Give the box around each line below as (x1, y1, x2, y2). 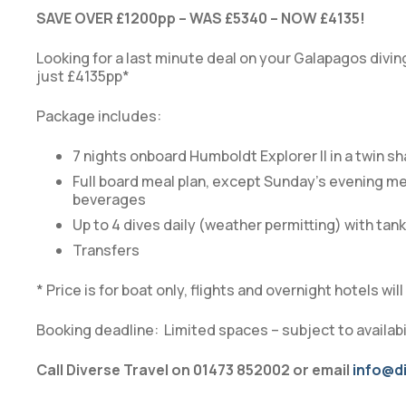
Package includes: (36, 105, 161, 126)
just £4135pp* (36, 65, 130, 86)
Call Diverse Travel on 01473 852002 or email (36, 359, 353, 380)
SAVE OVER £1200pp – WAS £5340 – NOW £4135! (36, 7, 365, 28)
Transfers (72, 239, 140, 260)
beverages (72, 188, 146, 209)
